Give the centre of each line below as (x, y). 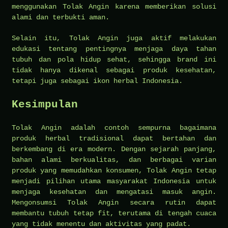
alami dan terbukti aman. (61, 17)
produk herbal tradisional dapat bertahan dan (114, 138)
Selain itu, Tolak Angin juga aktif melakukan (114, 38)
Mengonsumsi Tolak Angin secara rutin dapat (114, 202)
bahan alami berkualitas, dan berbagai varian (114, 160)
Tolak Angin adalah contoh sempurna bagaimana (114, 127)
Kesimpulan (45, 104)
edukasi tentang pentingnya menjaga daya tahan (114, 49)
